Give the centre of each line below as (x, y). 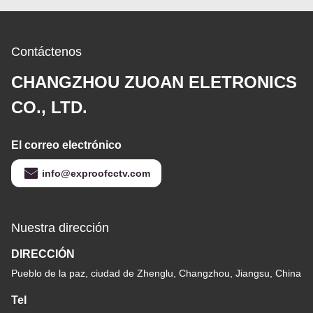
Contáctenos (46, 52)
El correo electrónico (66, 145)
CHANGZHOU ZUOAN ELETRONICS (154, 82)
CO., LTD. (49, 108)
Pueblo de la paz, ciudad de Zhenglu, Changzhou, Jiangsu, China (156, 274)
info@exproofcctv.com (96, 174)
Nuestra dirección (60, 228)
